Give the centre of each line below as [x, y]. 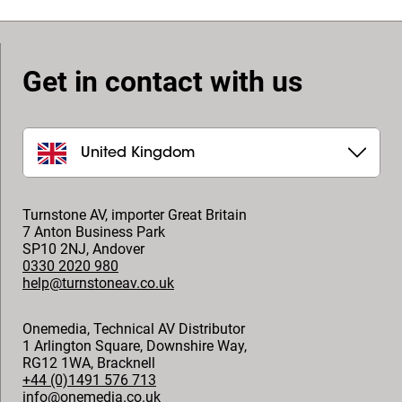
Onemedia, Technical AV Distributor [134, 329]
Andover [118, 249]
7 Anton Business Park [94, 232]
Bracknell [126, 363]
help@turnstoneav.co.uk [98, 283]
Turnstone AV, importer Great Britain [135, 215]
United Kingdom [138, 153]
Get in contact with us [162, 82]
